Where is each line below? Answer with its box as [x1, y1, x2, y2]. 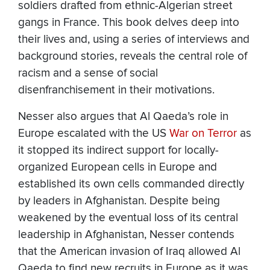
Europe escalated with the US [18, 127, 169, 141]
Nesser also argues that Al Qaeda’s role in [18, 110, 228, 124]
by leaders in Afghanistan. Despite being [18, 194, 220, 209]
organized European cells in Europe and [18, 160, 217, 175]
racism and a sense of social [18, 66, 158, 81]
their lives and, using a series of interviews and [18, 33, 250, 47]
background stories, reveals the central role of [18, 49, 247, 64]
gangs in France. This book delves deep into [18, 16, 239, 30]
